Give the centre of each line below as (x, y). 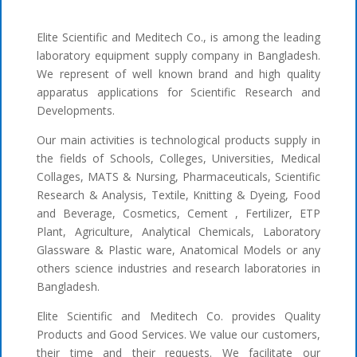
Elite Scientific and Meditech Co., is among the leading (178, 37)
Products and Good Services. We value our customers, (178, 335)
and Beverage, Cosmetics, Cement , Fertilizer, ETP (178, 214)
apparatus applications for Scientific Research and (178, 92)
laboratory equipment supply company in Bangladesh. (178, 56)
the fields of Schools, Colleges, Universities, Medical (178, 159)
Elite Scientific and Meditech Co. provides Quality (178, 316)
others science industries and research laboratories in (178, 269)
